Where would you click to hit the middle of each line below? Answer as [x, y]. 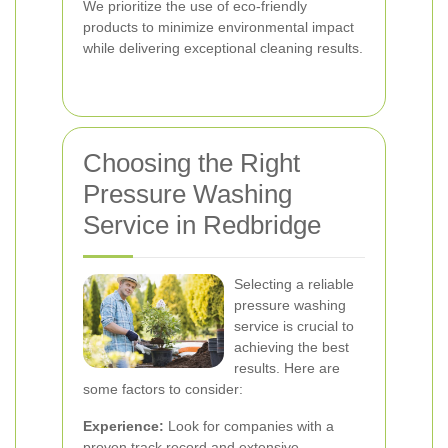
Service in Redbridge [202, 225]
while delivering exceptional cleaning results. [223, 48]
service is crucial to [294, 326]
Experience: [123, 426]
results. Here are [287, 368]
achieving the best [291, 347]
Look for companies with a [249, 426]
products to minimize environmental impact [218, 27]
